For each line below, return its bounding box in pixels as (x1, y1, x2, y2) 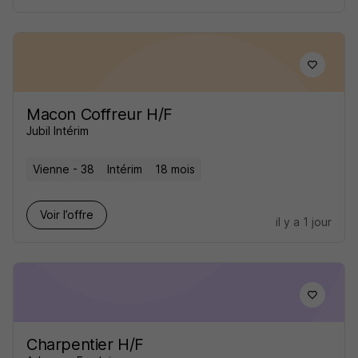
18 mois (155, 162, 195, 176)
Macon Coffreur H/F (26, 105, 173, 124)
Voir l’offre (40, 208, 93, 221)
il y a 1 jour (276, 215, 332, 229)
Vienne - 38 (33, 162, 94, 176)
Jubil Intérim (26, 124, 89, 137)
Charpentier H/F (26, 335, 144, 354)
